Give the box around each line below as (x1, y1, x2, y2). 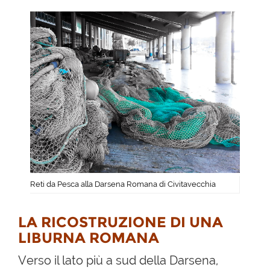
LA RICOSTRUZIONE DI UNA (18, 213, 223, 231)
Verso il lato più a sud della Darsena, (18, 253, 218, 268)
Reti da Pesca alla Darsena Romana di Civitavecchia (30, 179, 216, 189)
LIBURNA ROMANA (18, 228, 159, 246)
